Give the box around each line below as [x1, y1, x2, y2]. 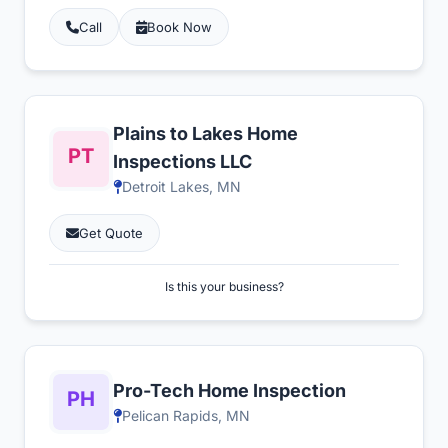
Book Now [147, 19, 212, 35]
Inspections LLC [113, 151, 252, 172]
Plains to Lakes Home [113, 123, 298, 144]
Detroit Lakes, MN [122, 178, 241, 195]
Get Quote [79, 225, 143, 241]
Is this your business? [164, 279, 284, 294]
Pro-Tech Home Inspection [113, 380, 346, 401]
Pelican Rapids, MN [122, 407, 250, 424]
